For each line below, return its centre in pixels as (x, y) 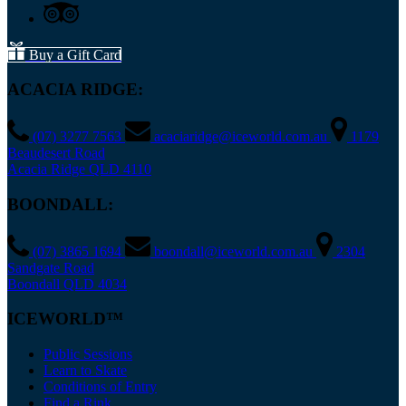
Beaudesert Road (56, 153)
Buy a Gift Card (75, 54)
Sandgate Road (51, 267)
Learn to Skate (85, 370)
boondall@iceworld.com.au (235, 251)
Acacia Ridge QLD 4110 (79, 169)
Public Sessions (88, 353)
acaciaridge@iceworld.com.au (242, 137)
